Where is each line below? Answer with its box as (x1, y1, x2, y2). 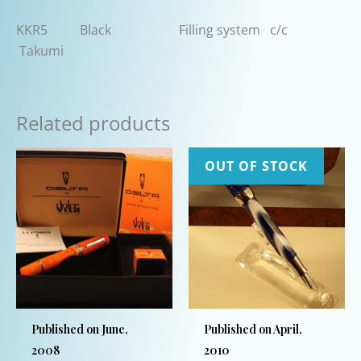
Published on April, (204, 321, 303, 337)
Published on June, (31, 321, 129, 337)
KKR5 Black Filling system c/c (16, 21, 320, 39)
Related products (16, 110, 170, 137)
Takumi (16, 42, 64, 60)
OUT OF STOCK (205, 156, 308, 175)
